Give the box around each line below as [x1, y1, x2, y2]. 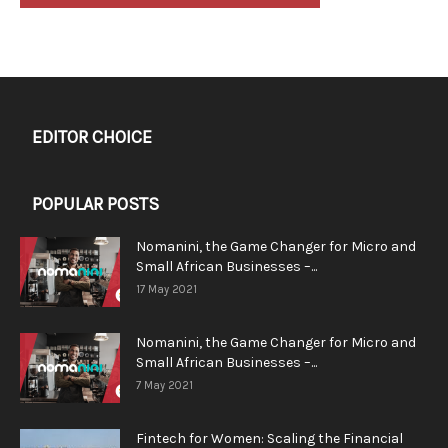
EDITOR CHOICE [32, 126, 152, 149]
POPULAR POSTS [32, 193, 159, 216]
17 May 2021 [136, 283, 197, 297]
